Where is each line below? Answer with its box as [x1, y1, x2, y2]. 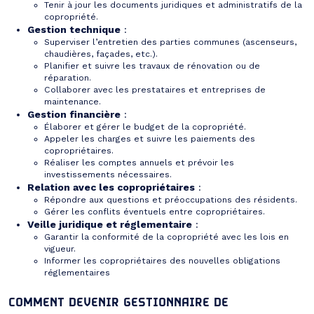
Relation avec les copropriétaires [27, 181, 195, 193]
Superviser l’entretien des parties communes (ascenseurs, [44, 36, 296, 47]
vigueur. [44, 243, 76, 254]
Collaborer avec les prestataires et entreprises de [44, 84, 266, 95]
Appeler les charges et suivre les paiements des [44, 133, 255, 144]
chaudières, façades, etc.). [44, 48, 158, 59]
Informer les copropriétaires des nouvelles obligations [44, 255, 280, 266]
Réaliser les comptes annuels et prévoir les [44, 157, 234, 168]
